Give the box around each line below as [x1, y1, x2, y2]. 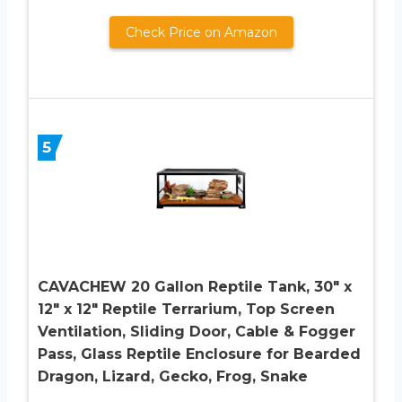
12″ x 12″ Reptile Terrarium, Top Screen [38, 300, 335, 318]
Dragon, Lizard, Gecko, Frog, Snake [38, 367, 308, 385]
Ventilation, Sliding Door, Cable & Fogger [38, 322, 355, 340]
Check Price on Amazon [125, 23, 277, 40]
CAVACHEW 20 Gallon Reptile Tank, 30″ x [38, 277, 352, 295]
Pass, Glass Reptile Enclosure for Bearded [38, 345, 361, 363]
